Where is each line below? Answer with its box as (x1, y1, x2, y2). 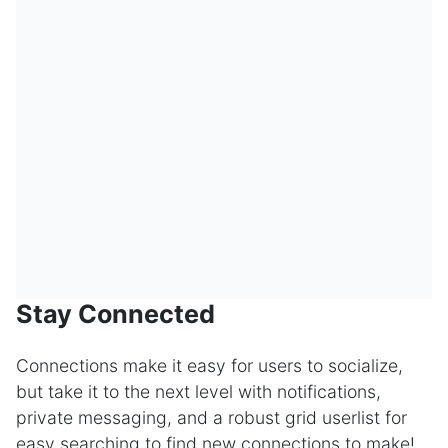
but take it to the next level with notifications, (16, 380, 381, 402)
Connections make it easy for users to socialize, (16, 354, 403, 376)
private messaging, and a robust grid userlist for (16, 406, 407, 428)
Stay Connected (16, 298, 215, 329)
